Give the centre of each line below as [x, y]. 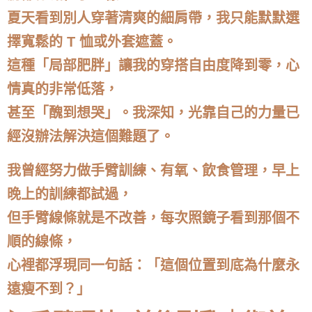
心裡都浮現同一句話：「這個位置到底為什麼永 [153, 265]
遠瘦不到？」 [49, 289]
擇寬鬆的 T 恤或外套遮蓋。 [92, 42]
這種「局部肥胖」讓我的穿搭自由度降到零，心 [153, 66]
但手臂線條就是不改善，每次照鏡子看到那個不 [153, 218]
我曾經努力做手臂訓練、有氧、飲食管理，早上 [153, 170]
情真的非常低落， [63, 89]
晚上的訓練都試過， [70, 194]
